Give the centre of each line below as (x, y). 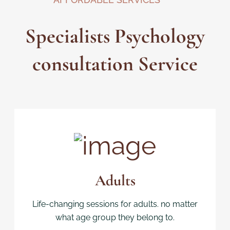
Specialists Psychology (115, 36)
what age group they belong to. (115, 217)
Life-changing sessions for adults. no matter (115, 204)
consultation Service (115, 64)
